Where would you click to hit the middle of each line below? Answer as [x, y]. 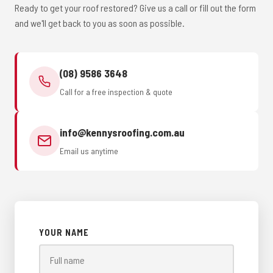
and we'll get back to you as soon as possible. [100, 23]
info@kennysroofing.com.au [122, 132]
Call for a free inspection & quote [116, 91]
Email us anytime [89, 151]
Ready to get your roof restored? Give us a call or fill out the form [135, 7]
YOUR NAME [64, 232]
